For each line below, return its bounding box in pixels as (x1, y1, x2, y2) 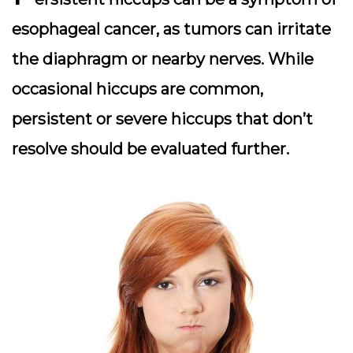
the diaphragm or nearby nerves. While (12, 49, 314, 69)
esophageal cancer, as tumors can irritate (12, 19, 331, 39)
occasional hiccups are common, (12, 79, 263, 98)
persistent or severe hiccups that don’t (12, 109, 313, 128)
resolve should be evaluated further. (12, 139, 289, 158)
